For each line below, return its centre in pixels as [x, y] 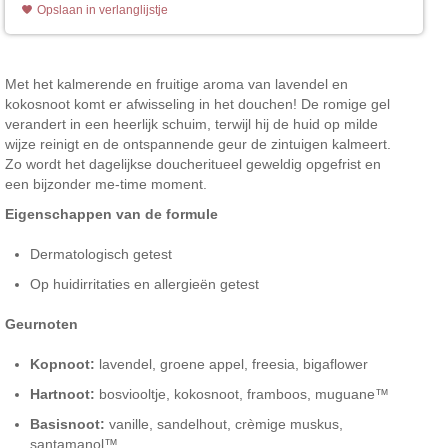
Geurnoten [41, 323]
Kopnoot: [62, 363]
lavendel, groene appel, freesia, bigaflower [231, 363]
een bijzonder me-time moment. [106, 183]
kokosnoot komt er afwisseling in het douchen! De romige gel [197, 103]
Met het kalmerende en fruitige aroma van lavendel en [176, 83]
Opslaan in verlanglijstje [102, 9]
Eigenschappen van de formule [111, 213]
